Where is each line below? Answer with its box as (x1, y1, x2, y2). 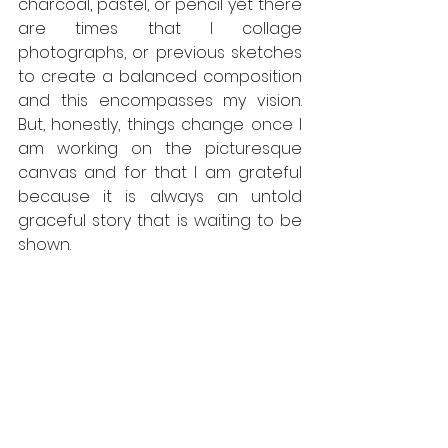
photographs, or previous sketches (18, 40, 302, 64)
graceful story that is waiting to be (18, 208, 302, 232)
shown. (18, 232, 75, 256)
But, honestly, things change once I (18, 112, 302, 136)
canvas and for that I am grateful (18, 160, 302, 184)
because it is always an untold (18, 184, 302, 208)
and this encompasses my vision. (18, 88, 302, 112)
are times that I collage (18, 16, 302, 40)
